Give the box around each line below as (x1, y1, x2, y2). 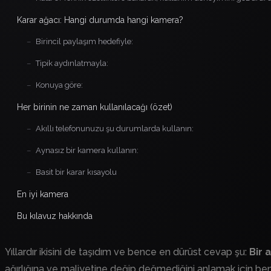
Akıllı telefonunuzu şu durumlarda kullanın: (36, 123, 194, 133)
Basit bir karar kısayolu (36, 167, 117, 177)
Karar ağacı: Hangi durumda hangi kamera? (17, 15, 183, 25)
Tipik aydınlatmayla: (36, 58, 108, 68)
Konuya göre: (36, 80, 83, 90)
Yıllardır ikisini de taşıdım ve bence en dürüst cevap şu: (5, 246, 249, 258)
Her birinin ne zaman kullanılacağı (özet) (17, 102, 172, 112)
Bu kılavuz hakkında (17, 211, 93, 221)
